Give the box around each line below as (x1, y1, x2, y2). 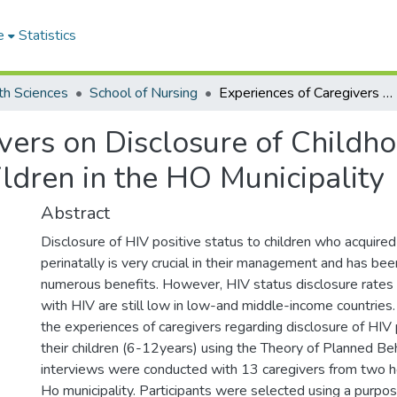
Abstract (41, 201, 110, 225)
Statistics (19, 26, 76, 45)
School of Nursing (90, 83, 198, 103)
